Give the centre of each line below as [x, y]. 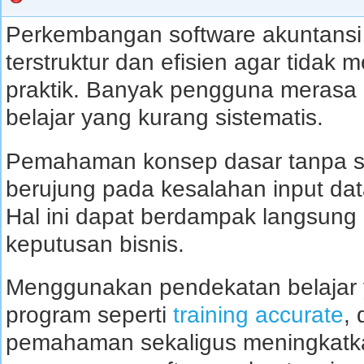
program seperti [89, 315]
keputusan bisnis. [95, 244]
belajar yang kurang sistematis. [165, 117]
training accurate [258, 315]
